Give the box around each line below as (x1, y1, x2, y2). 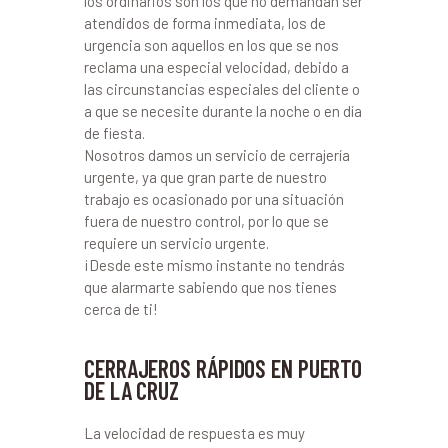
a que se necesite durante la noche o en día (84, 102, 362, 121)
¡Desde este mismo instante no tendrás (84, 256, 345, 275)
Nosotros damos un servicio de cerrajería (84, 146, 350, 165)
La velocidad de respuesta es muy (84, 424, 305, 443)
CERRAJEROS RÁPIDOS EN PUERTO (84, 354, 363, 384)
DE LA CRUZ (84, 376, 180, 406)
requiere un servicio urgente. (84, 234, 269, 253)
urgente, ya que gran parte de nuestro (84, 168, 327, 187)
